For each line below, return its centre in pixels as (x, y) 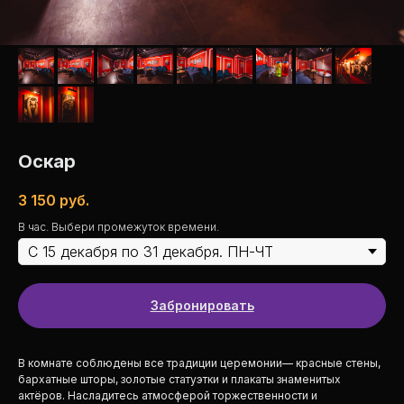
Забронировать (202, 306)
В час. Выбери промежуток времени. (119, 227)
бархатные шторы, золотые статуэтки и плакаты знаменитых (179, 380)
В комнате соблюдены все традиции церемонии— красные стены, (199, 363)
